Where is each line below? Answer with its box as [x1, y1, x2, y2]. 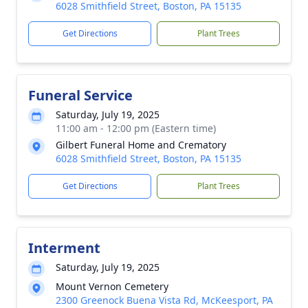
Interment [28, 239, 100, 257]
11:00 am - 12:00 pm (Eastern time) [56, 122, 216, 135]
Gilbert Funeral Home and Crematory [56, 138, 226, 151]
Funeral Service [28, 86, 133, 104]
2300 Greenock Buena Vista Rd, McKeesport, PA [56, 294, 273, 307]
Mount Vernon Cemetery [56, 280, 168, 293]
